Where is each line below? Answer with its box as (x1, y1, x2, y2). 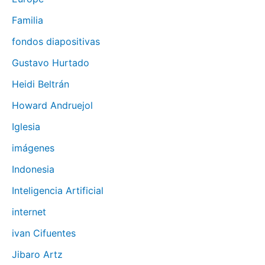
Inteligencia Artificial (12, 185, 104, 197)
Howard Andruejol (12, 99, 93, 112)
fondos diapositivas (12, 35, 100, 48)
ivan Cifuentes (12, 227, 76, 240)
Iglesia (12, 121, 40, 133)
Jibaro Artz (12, 248, 63, 261)
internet (12, 206, 46, 218)
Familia (12, 14, 43, 27)
